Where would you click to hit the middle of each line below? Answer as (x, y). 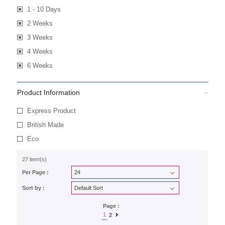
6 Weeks (40, 66)
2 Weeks (40, 23)
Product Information (48, 92)
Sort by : (33, 188)
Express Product (51, 111)
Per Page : (35, 172)
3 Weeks (40, 37)
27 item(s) (34, 159)
